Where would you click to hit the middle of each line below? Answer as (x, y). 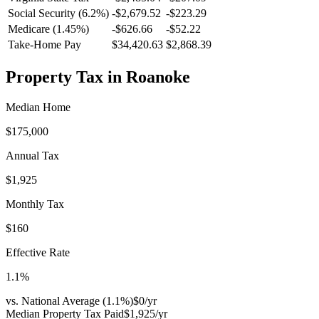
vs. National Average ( (56, 300)
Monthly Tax (35, 204)
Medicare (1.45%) (48, 29)
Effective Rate (38, 252)
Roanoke (158, 77)
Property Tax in (66, 77)
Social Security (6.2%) (58, 14)
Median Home (38, 107)
